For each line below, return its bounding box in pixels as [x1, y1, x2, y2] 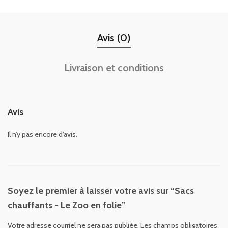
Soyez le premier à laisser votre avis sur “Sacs [8, 185, 194, 196]
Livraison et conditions [64, 61, 164, 74]
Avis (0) [97, 31, 131, 44]
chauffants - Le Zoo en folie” [8, 199, 126, 211]
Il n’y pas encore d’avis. [8, 129, 77, 139]
